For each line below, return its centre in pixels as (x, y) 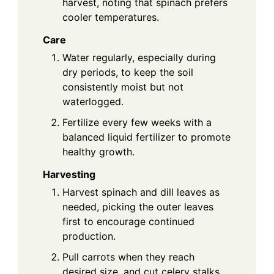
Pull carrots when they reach (128, 257)
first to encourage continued (128, 221)
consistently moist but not (123, 87)
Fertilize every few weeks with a (137, 123)
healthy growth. (98, 152)
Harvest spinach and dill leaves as (141, 192)
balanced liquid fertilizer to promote (146, 137)
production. (89, 236)
